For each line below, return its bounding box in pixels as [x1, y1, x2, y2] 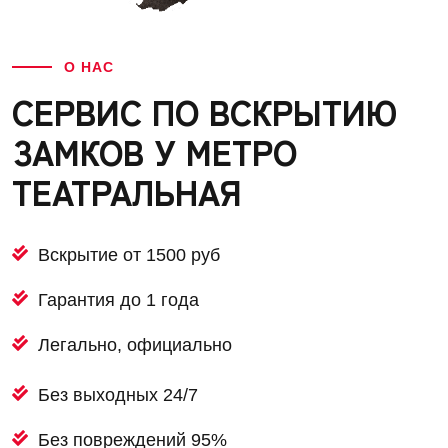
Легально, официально [38, 334, 232, 355]
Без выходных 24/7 [38, 384, 198, 405]
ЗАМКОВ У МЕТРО [12, 126, 297, 176]
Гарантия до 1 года [38, 289, 199, 310]
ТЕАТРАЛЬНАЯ [12, 166, 242, 216]
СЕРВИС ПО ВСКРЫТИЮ [12, 86, 397, 136]
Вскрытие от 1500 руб [38, 244, 220, 265]
